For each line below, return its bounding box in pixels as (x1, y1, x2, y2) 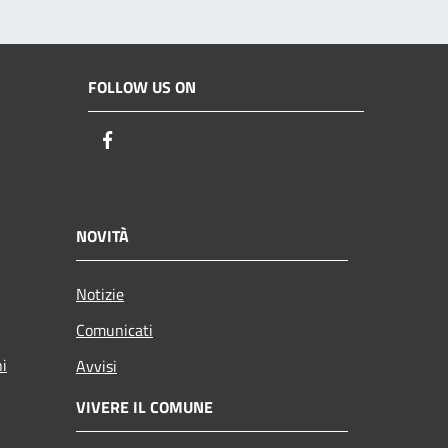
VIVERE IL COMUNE (76, 394, 213, 419)
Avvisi (76, 353, 117, 378)
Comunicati (76, 317, 153, 342)
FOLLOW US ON (88, 75, 196, 100)
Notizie (76, 281, 124, 306)
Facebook (119, 127, 191, 155)
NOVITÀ (76, 223, 129, 248)
